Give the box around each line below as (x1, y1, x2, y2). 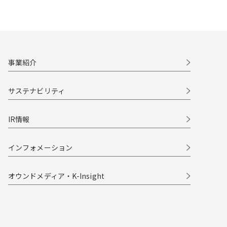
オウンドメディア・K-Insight (8, 170, 104, 181)
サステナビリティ (8, 85, 65, 96)
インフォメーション (8, 142, 72, 153)
